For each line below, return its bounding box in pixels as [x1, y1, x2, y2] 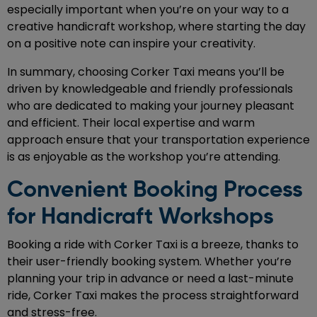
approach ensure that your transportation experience [7, 132, 310, 149]
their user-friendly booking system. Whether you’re [7, 253, 292, 270]
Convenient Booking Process [7, 179, 303, 202]
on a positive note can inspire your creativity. [7, 35, 255, 52]
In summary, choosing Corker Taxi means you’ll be [7, 64, 284, 81]
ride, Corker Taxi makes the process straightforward [7, 287, 299, 304]
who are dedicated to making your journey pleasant [7, 98, 294, 115]
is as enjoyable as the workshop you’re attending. [7, 149, 280, 166]
